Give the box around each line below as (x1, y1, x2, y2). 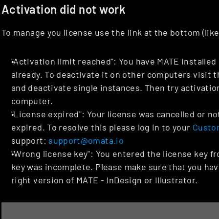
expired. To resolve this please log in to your (11, 122, 193, 133)
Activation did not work (1, 2, 126, 17)
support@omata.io (48, 135, 124, 146)
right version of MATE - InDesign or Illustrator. (11, 175, 198, 186)
